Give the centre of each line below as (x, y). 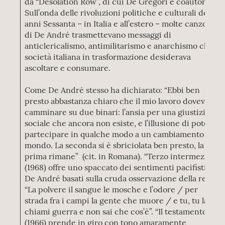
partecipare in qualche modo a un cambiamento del (121, 134)
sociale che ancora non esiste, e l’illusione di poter (119, 123)
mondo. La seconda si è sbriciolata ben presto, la (115, 145)
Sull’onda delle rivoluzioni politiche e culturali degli (121, 13)
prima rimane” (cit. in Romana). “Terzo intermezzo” (121, 156)
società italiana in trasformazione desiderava (108, 57)
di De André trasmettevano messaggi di (98, 35)
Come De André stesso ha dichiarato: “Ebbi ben (113, 90)
